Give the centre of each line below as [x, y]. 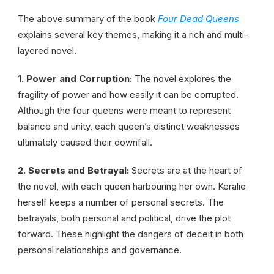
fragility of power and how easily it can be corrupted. [128, 94]
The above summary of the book [88, 18]
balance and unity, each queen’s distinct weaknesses [129, 126]
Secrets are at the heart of [187, 170]
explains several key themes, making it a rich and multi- [133, 34]
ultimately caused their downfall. [85, 142]
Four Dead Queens [198, 18]
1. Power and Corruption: [76, 78]
